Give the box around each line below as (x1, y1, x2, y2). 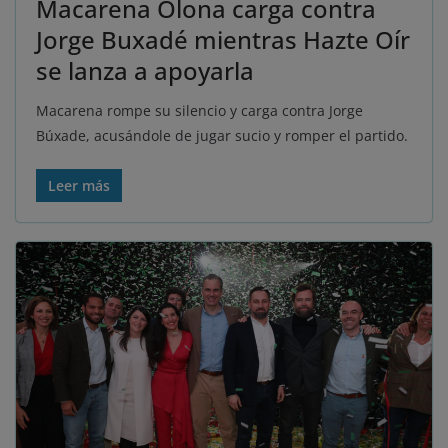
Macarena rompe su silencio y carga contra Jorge (36, 101, 363, 121)
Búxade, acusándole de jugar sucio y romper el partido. (36, 126, 408, 146)
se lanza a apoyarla (36, 54, 254, 88)
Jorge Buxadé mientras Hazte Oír (36, 23, 410, 57)
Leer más (48, 176, 110, 196)
